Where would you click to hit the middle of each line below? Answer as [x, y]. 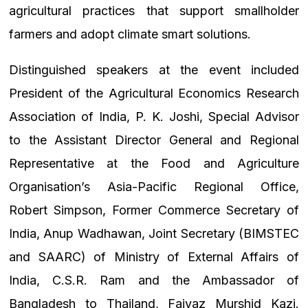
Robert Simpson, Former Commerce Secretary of [154, 210]
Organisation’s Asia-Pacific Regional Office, [154, 187]
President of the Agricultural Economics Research [154, 93]
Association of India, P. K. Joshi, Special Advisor [154, 117]
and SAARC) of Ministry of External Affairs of [154, 257]
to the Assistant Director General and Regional [154, 140]
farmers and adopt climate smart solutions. [130, 34]
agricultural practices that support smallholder [154, 11]
